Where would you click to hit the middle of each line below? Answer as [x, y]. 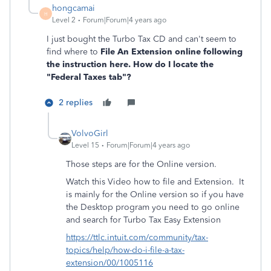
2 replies [76, 103]
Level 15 [85, 145]
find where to [73, 52]
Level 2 [64, 20]
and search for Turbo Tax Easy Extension [143, 220]
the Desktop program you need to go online [153, 207]
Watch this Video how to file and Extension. [150, 182]
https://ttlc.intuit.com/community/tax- [137, 237]
